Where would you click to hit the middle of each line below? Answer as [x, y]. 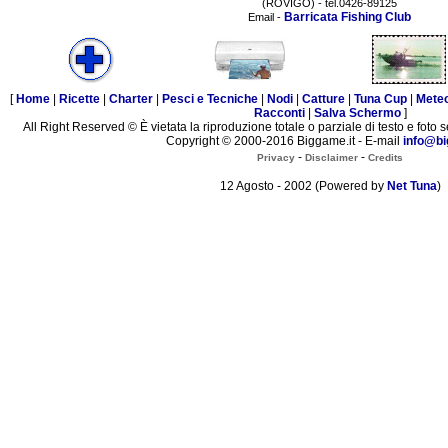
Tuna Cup [380, 99]
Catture [323, 99]
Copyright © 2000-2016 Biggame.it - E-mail [284, 141]
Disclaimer [331, 157]
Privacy [276, 157]
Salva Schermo [357, 113]
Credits [385, 157]
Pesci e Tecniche [210, 99]
